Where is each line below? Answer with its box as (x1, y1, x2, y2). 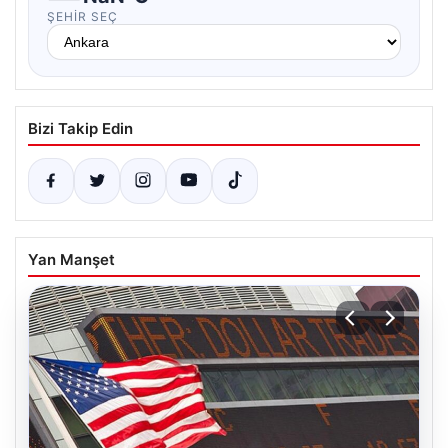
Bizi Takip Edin (28, 119, 133, 138)
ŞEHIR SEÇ (47, 9, 118, 24)
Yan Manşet (28, 250, 115, 269)
